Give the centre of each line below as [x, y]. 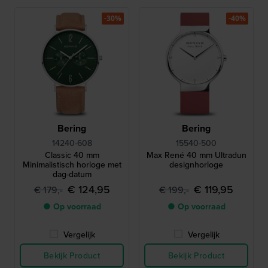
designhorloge [196, 164]
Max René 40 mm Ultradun [196, 155]
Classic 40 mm [72, 155]
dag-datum [72, 174]
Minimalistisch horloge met [72, 164]
